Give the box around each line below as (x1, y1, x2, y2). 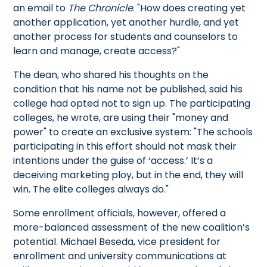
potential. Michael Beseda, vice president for (13, 234, 221, 249)
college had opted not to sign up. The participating (13, 96, 251, 110)
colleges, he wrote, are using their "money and (13, 110, 229, 125)
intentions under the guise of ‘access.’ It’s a (13, 153, 213, 167)
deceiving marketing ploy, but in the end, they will (13, 167, 244, 182)
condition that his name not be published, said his (13, 82, 243, 96)
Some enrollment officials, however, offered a (13, 206, 226, 220)
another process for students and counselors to (13, 29, 238, 44)
